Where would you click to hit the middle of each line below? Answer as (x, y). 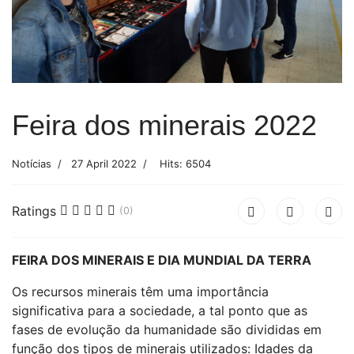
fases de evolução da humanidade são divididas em (167, 329)
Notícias (32, 163)
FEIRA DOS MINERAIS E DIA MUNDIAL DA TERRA (162, 260)
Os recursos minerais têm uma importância (140, 291)
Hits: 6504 (185, 163)
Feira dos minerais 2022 (164, 125)
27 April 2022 (104, 163)
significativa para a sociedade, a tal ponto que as (160, 310)
